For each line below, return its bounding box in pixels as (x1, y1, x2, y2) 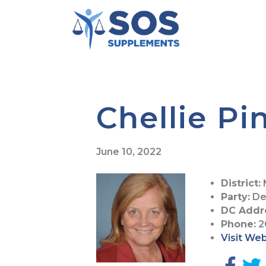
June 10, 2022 (96, 145, 161, 157)
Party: (221, 191, 250, 202)
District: (221, 177, 261, 189)
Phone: (221, 218, 256, 230)
